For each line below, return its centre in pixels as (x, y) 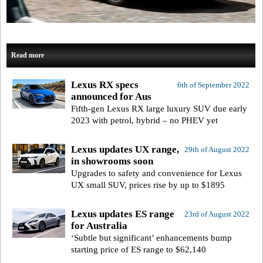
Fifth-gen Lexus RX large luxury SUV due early (159, 109)
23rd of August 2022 (217, 214)
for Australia (99, 226)
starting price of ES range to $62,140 (139, 250)
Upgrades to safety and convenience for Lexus (156, 173)
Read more (28, 55)
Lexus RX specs (105, 85)
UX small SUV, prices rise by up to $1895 (148, 185)
